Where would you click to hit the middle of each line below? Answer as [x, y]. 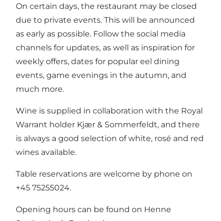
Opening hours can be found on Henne [93, 209]
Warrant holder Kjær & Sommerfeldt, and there [108, 124]
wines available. [46, 152]
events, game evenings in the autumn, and [101, 75]
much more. [40, 89]
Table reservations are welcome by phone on [104, 174]
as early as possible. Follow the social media [101, 34]
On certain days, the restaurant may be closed [106, 6]
